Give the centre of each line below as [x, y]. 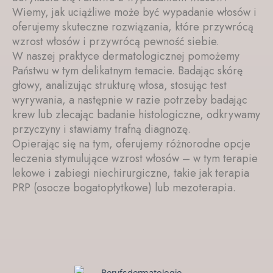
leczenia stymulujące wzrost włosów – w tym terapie [135, 159]
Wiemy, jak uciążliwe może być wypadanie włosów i [134, 12]
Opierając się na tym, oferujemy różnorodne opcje [131, 144]
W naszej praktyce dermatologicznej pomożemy [126, 56]
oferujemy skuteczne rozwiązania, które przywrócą [133, 27]
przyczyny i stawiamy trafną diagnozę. [101, 129]
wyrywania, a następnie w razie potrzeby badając [130, 100]
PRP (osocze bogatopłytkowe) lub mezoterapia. [124, 188]
